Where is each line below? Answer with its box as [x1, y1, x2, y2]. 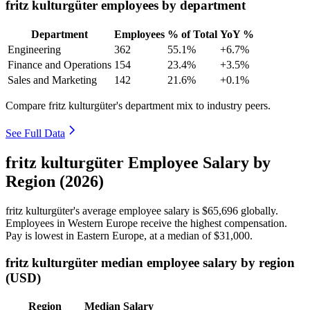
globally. [238, 204, 278, 217]
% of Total [167, 28, 217, 41]
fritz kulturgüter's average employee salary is [6, 204, 202, 217]
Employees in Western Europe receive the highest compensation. [6, 217, 287, 229]
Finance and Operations [8, 59, 111, 71]
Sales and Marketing [8, 74, 97, 86]
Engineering [8, 44, 61, 56]
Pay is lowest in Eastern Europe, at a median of [6, 229, 214, 241]
